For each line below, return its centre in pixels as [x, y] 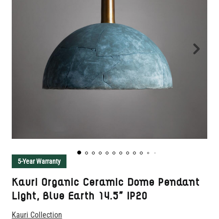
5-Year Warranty [39, 161]
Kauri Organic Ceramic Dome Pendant [106, 183]
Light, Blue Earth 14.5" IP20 [79, 196]
